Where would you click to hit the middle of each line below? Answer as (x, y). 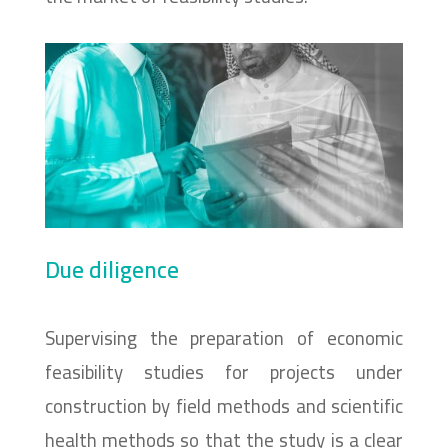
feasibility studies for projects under (224, 372)
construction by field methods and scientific (224, 406)
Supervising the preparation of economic (224, 338)
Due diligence (111, 270)
